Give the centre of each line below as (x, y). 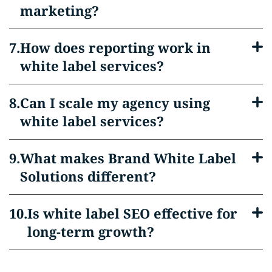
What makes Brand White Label (128, 158)
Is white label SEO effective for (132, 213)
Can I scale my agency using (115, 102)
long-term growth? (91, 231)
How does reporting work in (115, 47)
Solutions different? (88, 176)
